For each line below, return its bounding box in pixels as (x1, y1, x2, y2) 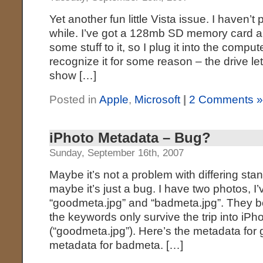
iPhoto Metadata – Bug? (49, 130, 211, 146)
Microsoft (134, 93, 181, 106)
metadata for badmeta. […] (49, 239, 184, 251)
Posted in (49, 93, 100, 106)
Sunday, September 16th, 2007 (49, 147, 184, 159)
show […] (49, 69, 97, 82)
